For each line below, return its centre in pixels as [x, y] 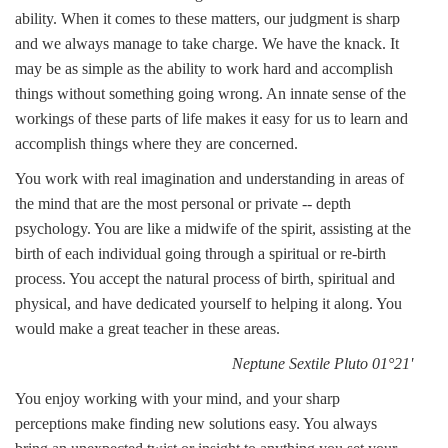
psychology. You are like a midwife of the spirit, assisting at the [213, 228]
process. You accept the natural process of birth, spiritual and [205, 278]
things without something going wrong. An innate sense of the [210, 93]
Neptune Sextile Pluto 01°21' [322, 363]
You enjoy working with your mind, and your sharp [177, 398]
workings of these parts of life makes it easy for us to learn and [211, 118]
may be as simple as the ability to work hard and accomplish [204, 68]
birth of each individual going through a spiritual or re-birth [200, 253]
